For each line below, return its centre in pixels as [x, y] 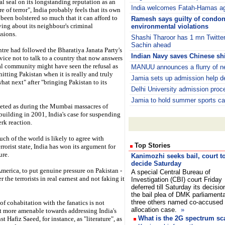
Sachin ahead [151, 45]
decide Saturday [156, 163]
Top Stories [151, 145]
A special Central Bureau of [171, 172]
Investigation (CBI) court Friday [177, 180]
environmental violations [170, 26]
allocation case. [155, 210]
